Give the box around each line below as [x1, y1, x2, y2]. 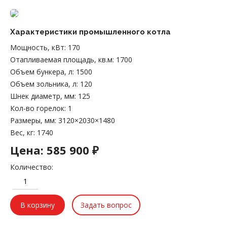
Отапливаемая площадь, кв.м [10, 54, 112, 64]
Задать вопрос [81, 200, 132, 210]
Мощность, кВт [10, 42, 64, 52]
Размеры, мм [10, 115, 55, 125]
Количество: [10, 162, 53, 172]
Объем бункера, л [10, 66, 72, 77]
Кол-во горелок [10, 103, 64, 113]
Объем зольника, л [10, 79, 77, 89]
